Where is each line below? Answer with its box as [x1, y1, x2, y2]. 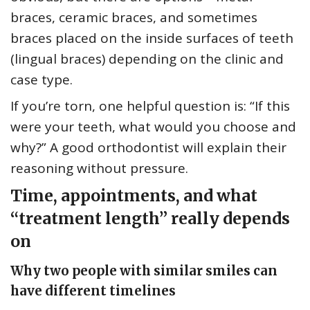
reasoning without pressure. [10, 159, 188, 178]
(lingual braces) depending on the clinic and [10, 50, 284, 69]
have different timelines [10, 283, 176, 300]
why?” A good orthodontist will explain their [10, 138, 286, 157]
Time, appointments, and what [10, 185, 257, 206]
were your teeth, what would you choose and [10, 118, 296, 136]
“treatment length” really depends [10, 208, 290, 229]
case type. [10, 71, 73, 89]
